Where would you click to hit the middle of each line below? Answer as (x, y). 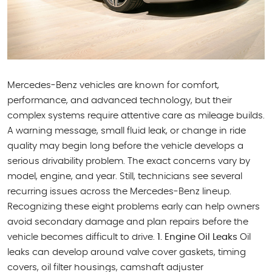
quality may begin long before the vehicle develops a (125, 146)
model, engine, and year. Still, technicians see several (125, 177)
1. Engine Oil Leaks (197, 237)
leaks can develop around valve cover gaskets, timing (127, 253)
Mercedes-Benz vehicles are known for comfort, (113, 86)
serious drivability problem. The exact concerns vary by (129, 161)
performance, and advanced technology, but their (120, 101)
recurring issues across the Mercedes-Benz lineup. (119, 192)
